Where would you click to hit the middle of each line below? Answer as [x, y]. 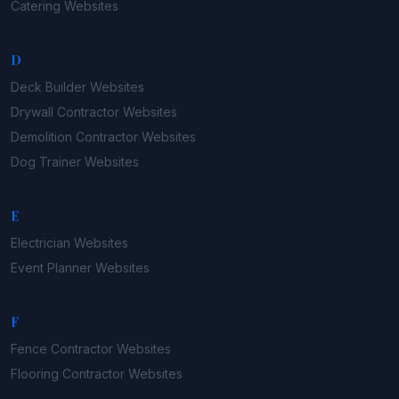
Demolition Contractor [74, 137]
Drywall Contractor [65, 112]
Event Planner [51, 268]
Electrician [41, 243]
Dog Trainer [46, 162]
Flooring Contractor [68, 374]
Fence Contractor [62, 349]
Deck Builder [49, 87]
